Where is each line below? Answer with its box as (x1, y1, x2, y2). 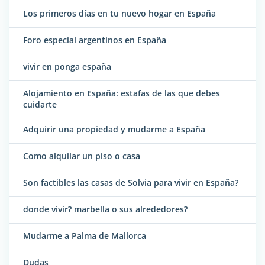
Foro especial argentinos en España (23, 34, 166, 46)
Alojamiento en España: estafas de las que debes (23, 87, 220, 99)
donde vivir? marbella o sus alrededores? (23, 203, 188, 215)
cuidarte (23, 98, 57, 110)
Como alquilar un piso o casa (23, 150, 140, 162)
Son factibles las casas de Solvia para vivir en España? (23, 177, 238, 189)
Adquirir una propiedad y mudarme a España (23, 124, 205, 135)
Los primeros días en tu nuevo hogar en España (23, 7, 216, 19)
